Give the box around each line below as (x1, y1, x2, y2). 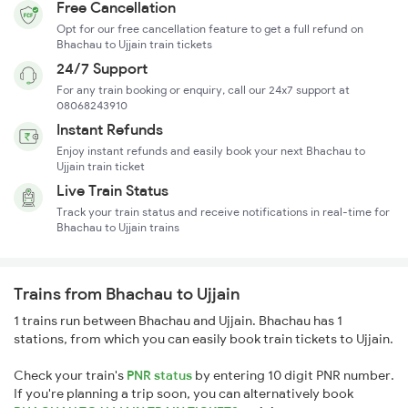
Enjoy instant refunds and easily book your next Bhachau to (56, 144, 365, 158)
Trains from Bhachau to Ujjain (14, 283, 240, 305)
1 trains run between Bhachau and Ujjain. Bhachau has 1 (14, 312, 342, 330)
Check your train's (14, 367, 127, 384)
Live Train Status (56, 181, 168, 200)
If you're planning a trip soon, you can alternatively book (14, 385, 353, 403)
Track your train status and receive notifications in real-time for (56, 205, 390, 219)
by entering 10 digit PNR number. (192, 367, 394, 384)
